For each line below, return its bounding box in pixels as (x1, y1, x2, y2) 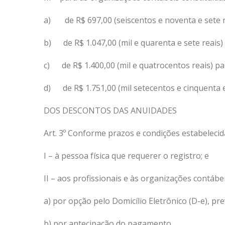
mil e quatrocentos (120, 60, 192, 71)
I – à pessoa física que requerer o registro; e (44, 150, 209, 161)
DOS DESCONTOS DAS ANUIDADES (44, 105, 177, 116)
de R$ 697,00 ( (65, 15, 117, 26)
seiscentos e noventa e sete (117, 15, 220, 26)
